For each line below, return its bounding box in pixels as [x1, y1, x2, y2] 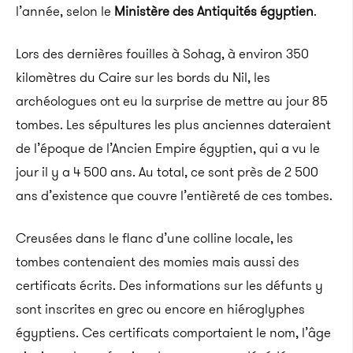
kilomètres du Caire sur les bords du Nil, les [16, 68, 270, 87]
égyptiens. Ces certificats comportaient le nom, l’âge [16, 323, 331, 342]
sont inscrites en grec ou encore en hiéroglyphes [16, 299, 305, 318]
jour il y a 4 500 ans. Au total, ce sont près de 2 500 [16, 162, 318, 181]
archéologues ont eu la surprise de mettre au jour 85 [16, 91, 328, 110]
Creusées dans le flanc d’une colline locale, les [16, 229, 293, 247]
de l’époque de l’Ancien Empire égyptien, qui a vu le [16, 139, 320, 158]
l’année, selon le [16, 2, 114, 20]
